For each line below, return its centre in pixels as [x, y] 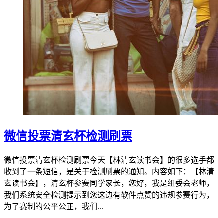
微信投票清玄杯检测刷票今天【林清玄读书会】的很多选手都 [109, 160]
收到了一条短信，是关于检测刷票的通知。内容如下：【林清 [109, 171]
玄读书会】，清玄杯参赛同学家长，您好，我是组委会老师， [109, 183]
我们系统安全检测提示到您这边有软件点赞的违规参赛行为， [109, 195]
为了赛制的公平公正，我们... [54, 206]
